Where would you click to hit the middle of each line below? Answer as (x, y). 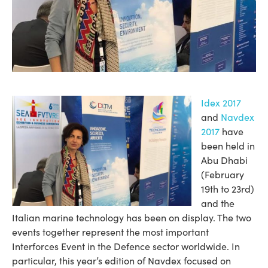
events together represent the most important (110, 232)
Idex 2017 (221, 103)
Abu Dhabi (224, 160)
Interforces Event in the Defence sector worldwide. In (126, 246)
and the (218, 203)
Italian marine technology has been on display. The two (132, 218)
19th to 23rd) (228, 189)
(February (223, 175)
